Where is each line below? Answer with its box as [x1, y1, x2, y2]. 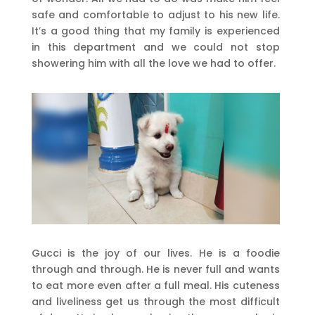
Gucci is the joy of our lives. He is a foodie [31, 246, 280, 261]
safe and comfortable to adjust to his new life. [31, 7, 280, 22]
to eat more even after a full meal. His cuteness [31, 278, 280, 293]
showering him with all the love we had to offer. [31, 56, 276, 70]
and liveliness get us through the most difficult [31, 295, 280, 309]
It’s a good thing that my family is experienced [31, 23, 280, 38]
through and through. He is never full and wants [31, 262, 280, 277]
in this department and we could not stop [31, 39, 280, 54]
